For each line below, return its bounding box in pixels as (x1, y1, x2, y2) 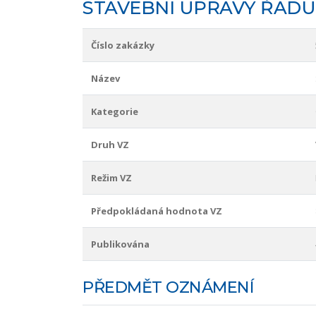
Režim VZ (91, 171, 132, 185)
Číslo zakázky (91, 39, 154, 52)
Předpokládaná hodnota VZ (91, 205, 222, 218)
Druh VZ (91, 138, 129, 152)
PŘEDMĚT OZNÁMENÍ (83, 277, 254, 298)
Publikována (91, 238, 150, 251)
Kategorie (91, 105, 138, 119)
